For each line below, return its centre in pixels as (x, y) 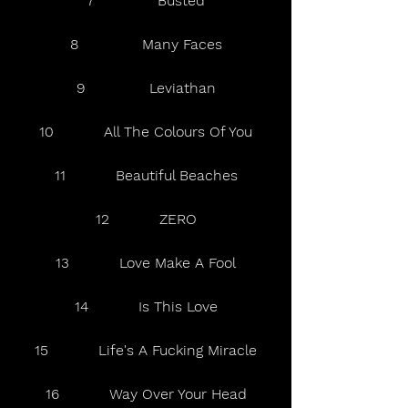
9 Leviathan (146, 87)
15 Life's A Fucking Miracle (146, 350)
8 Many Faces (146, 44)
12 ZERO (146, 219)
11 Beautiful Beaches (146, 175)
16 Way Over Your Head (146, 393)
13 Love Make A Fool (146, 262)
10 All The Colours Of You (146, 131)
